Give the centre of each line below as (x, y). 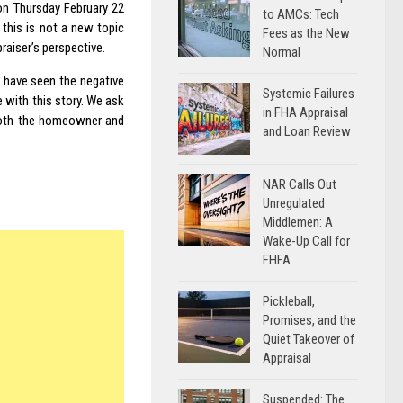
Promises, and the (309, 320)
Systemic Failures (309, 94)
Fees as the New (306, 33)
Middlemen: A (298, 222)
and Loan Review (307, 131)
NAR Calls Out (300, 184)
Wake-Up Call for (306, 241)
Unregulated (294, 203)
